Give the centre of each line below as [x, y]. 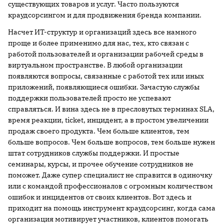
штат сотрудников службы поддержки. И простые [94, 153]
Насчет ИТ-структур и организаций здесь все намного [102, 32]
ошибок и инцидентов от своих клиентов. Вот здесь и [100, 197]
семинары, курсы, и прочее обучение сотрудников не [101, 164]
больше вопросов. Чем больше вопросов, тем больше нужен [111, 142]
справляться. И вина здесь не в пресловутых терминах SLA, [111, 109]
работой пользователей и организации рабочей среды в [106, 54]
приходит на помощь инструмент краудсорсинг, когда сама [112, 208]
